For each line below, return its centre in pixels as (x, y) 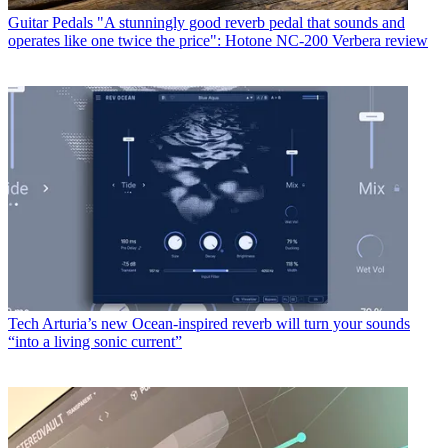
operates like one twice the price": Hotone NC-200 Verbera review (218, 41)
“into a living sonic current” (95, 342)
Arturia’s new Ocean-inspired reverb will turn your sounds (226, 324)
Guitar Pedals (50, 23)
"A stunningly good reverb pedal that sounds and (251, 23)
